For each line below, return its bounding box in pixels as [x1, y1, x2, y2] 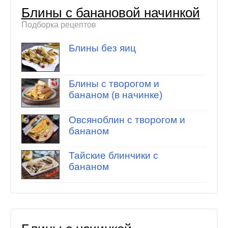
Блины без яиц [68, 42, 136, 53]
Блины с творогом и [68, 78, 159, 90]
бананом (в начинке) [68, 90, 162, 101]
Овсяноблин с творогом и [68, 114, 185, 125]
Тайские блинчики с [68, 150, 158, 161]
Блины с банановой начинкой [21, 6, 200, 20]
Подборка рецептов [21, 20, 96, 30]
